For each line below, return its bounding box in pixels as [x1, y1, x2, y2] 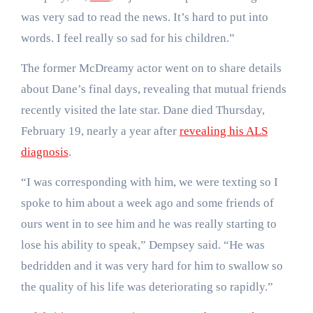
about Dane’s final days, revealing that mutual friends [20, 82, 286, 96]
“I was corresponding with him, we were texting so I [20, 175, 278, 189]
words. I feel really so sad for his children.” [20, 31, 235, 45]
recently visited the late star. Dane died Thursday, [20, 103, 265, 117]
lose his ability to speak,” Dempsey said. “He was [20, 238, 265, 252]
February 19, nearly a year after [20, 124, 180, 138]
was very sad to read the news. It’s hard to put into [20, 10, 268, 24]
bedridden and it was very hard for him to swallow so [20, 259, 283, 273]
